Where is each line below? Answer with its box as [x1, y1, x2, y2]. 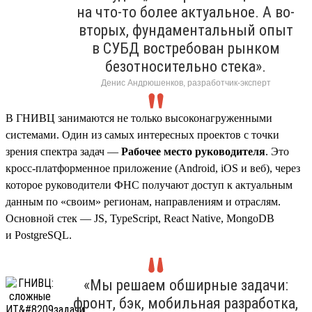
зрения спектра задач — [6, 145, 121, 157]
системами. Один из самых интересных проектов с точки [6, 128, 279, 141]
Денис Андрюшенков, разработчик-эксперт [100, 77, 271, 88]
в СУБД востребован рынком [91, 39, 280, 57]
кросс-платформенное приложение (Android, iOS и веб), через [6, 162, 300, 174]
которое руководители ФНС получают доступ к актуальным [6, 178, 292, 191]
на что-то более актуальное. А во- [77, 3, 295, 21]
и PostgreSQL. [6, 228, 72, 241]
